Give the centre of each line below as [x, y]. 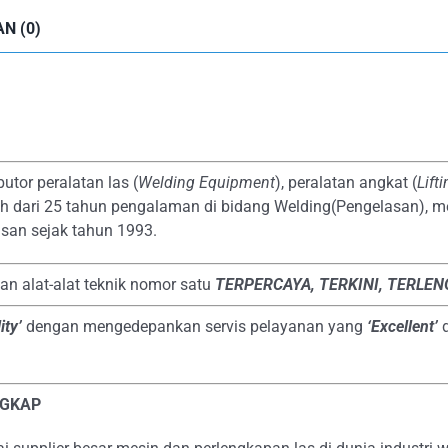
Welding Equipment [206, 182]
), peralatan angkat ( [346, 182]
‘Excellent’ [402, 326]
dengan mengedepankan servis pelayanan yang [194, 326]
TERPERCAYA [263, 284]
